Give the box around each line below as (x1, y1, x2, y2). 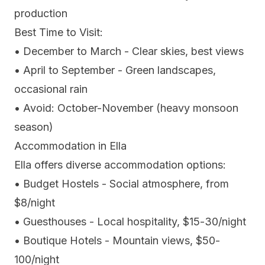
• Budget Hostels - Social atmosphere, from (14, 177, 229, 190)
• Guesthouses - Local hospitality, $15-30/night (14, 215, 246, 228)
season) (14, 121, 53, 134)
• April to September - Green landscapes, (14, 64, 216, 77)
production (14, 7, 67, 20)
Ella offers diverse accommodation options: (14, 159, 226, 172)
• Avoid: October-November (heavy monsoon (14, 102, 238, 115)
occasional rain (14, 83, 88, 96)
